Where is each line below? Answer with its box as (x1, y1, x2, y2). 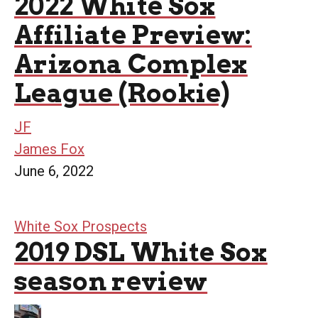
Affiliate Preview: (14, 19, 252, 50)
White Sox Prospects (14, 218, 147, 235)
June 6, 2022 (14, 163, 94, 180)
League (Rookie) (14, 77, 230, 109)
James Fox (14, 141, 84, 158)
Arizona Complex (14, 48, 248, 79)
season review (14, 265, 208, 297)
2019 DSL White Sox (14, 236, 268, 268)
